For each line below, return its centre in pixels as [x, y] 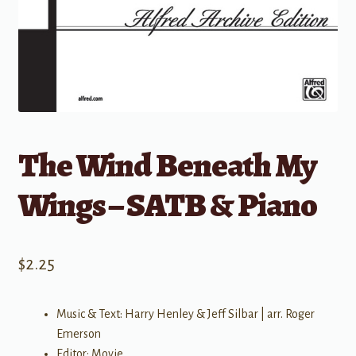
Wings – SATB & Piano [167, 205]
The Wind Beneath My [167, 165]
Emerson [78, 334]
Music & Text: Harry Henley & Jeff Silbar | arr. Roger [185, 314]
